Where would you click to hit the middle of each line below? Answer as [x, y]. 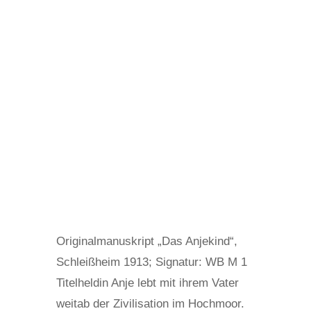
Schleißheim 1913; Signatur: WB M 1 [151, 262]
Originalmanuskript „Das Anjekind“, [146, 241]
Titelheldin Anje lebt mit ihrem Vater [147, 283]
